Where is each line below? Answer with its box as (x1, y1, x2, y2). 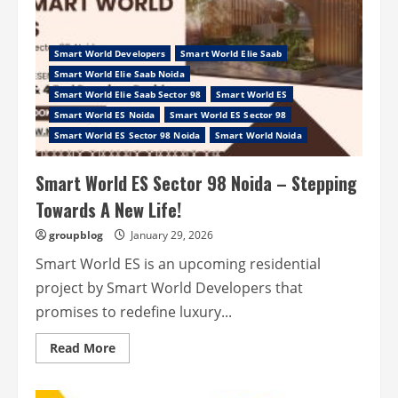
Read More (50, 339, 115, 356)
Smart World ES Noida (54, 108, 155, 121)
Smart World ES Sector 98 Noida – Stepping (36, 170, 357, 196)
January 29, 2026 (131, 227, 213, 243)
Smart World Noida (215, 129, 302, 141)
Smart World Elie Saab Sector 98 (54, 88, 202, 100)
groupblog (49, 227, 103, 243)
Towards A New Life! (36, 196, 181, 223)
